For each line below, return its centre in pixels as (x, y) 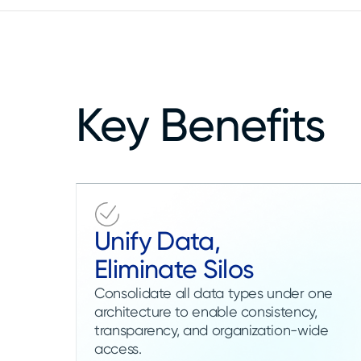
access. (118, 348)
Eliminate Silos (174, 269)
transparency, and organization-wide (212, 330)
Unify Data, (158, 241)
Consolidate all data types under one (214, 293)
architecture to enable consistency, (206, 311)
